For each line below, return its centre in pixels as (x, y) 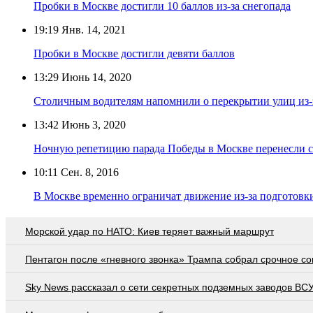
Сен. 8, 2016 (88, 172)
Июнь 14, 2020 (95, 77)
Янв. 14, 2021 (92, 29)
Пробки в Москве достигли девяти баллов (134, 53)
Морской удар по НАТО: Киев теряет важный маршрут (150, 231)
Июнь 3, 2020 (92, 124)
